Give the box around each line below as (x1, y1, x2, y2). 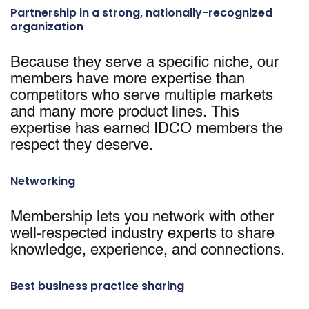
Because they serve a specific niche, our (10, 55, 279, 71)
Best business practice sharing (10, 278, 184, 295)
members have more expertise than (10, 72, 245, 88)
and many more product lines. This (10, 105, 239, 121)
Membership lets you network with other (10, 210, 274, 226)
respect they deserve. (10, 138, 153, 154)
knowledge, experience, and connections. (10, 243, 285, 259)
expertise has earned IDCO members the (10, 121, 283, 137)
